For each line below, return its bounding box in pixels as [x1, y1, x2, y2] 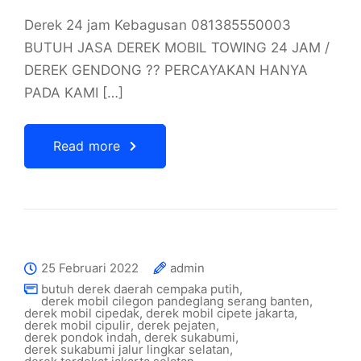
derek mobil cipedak [24, 305, 139, 321]
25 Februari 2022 [41, 260, 139, 276]
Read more [53, 138, 121, 154]
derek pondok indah [24, 330, 138, 345]
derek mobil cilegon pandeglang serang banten [41, 293, 309, 309]
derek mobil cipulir [24, 317, 131, 333]
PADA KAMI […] [24, 85, 123, 101]
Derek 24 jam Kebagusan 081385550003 [24, 17, 291, 33]
